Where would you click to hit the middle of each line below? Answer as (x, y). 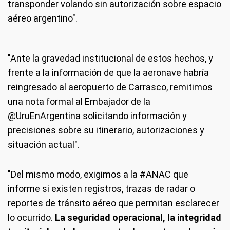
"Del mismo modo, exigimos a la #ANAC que (98, 174)
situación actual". (44, 144)
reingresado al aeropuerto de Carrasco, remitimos (110, 87)
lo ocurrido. (31, 217)
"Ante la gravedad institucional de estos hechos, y (110, 58)
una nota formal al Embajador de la (79, 101)
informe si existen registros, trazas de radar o (101, 188)
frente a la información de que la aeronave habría (108, 72)
